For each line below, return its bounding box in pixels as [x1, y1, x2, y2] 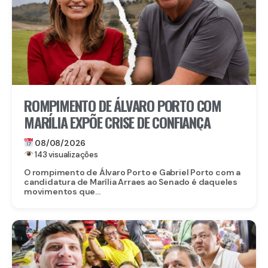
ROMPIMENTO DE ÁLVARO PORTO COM [24, 94, 221, 116]
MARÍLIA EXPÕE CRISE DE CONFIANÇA [24, 111, 211, 133]
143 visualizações [33, 149, 98, 160]
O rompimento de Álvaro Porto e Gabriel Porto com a [24, 166, 240, 178]
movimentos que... [24, 185, 100, 197]
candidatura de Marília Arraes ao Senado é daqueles [24, 176, 237, 187]
